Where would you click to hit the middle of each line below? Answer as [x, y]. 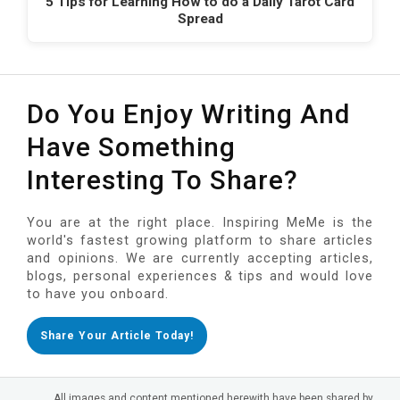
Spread [200, 19]
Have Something [131, 147]
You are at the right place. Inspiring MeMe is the [200, 223]
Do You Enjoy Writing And [188, 114]
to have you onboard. [98, 295]
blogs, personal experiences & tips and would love [200, 277]
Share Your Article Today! [117, 336]
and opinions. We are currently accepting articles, [200, 259]
